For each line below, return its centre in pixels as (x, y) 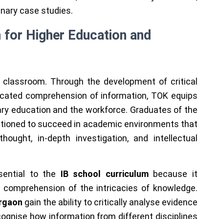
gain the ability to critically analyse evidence (110, 202)
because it (175, 174)
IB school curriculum (107, 174)
